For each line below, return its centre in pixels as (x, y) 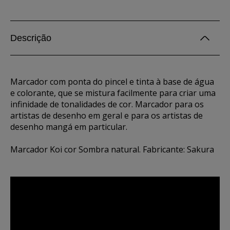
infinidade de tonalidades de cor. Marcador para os (107, 104)
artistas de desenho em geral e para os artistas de (107, 116)
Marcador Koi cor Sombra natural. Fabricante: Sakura (112, 149)
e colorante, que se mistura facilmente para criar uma (113, 93)
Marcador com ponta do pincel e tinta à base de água (112, 82)
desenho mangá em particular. (69, 127)
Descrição (31, 38)
